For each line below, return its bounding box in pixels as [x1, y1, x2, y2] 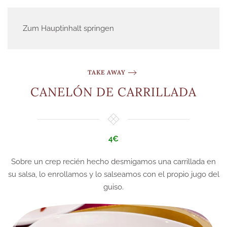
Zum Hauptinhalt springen [23, 24, 114, 33]
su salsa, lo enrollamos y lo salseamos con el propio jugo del [8, 170, 219, 179]
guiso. [103, 182, 124, 192]
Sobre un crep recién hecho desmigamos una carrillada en [11, 157, 216, 166]
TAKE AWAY [88, 68, 126, 77]
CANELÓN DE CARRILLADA [30, 84, 197, 100]
